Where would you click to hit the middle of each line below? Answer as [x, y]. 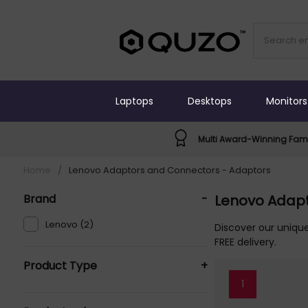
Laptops [134, 101]
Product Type [60, 266]
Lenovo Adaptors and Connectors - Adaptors [169, 170]
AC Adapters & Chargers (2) [108, 291]
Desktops [210, 101]
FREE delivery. [246, 242]
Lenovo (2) [69, 224]
